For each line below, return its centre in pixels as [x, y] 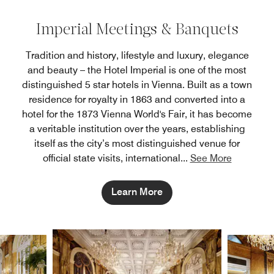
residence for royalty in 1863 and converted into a [137, 100]
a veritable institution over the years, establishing [137, 129]
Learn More [137, 192]
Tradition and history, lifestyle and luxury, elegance [137, 56]
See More [211, 158]
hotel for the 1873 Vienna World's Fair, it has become [137, 114]
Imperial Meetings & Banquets [137, 31]
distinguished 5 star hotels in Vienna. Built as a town [137, 85]
